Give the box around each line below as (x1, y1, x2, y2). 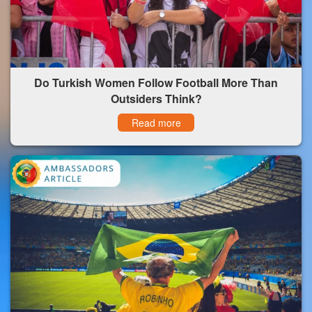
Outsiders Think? (110, 90, 202, 107)
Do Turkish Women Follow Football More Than (34, 74, 278, 91)
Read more (131, 115, 181, 130)
